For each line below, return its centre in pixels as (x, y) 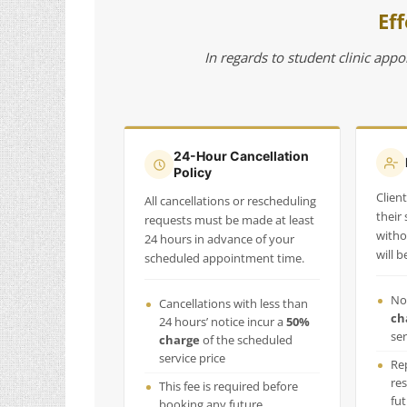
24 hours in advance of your (219, 239)
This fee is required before (228, 387)
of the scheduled (246, 340)
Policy (193, 172)
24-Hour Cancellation (241, 156)
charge (179, 340)
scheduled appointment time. (224, 258)
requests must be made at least (229, 220)
